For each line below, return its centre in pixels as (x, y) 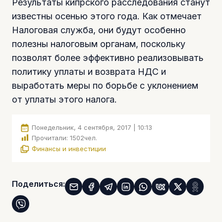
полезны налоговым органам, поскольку (99, 44)
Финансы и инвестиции (69, 148)
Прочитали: (50, 138)
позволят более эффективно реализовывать (108, 57)
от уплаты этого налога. (64, 99)
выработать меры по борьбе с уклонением (105, 85)
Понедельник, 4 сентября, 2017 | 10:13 (92, 127)
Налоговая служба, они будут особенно (99, 30)
